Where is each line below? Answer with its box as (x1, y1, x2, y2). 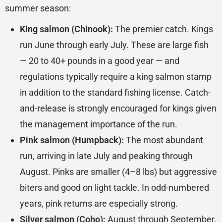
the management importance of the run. (20, 119, 177, 130)
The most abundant (124, 135, 203, 146)
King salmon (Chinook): (20, 24, 113, 35)
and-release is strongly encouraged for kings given (20, 103, 217, 114)
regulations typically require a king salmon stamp (20, 71, 212, 82)
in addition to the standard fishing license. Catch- (20, 87, 211, 98)
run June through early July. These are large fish (20, 40, 209, 51)
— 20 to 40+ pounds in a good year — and (20, 55, 179, 66)
